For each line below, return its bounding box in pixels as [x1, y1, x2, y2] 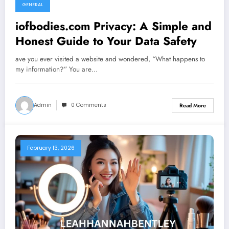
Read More [179, 101, 206, 109]
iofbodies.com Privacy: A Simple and [15, 18, 212, 35]
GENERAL [22, 2, 43, 8]
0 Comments [71, 101, 106, 109]
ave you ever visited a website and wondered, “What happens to [15, 54, 205, 64]
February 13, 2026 [27, 144, 75, 152]
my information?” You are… [15, 64, 98, 75]
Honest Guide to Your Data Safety [15, 33, 197, 50]
